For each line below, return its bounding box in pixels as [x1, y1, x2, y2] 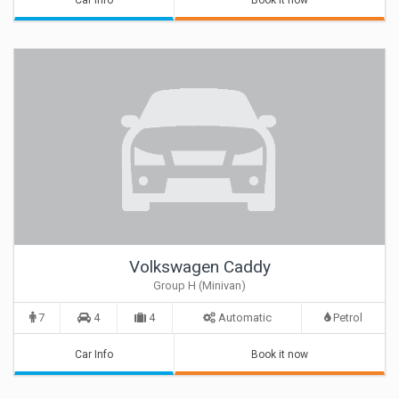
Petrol [330, 310, 362, 324]
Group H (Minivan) [153, 279, 246, 292]
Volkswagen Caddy [128, 256, 271, 277]
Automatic [215, 310, 272, 324]
